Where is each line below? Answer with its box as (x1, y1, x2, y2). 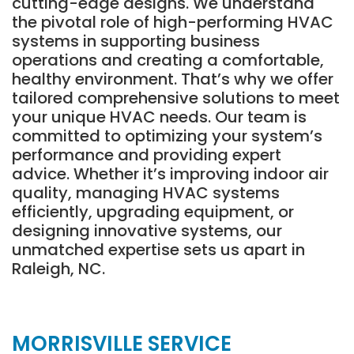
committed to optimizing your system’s (12, 124, 322, 147)
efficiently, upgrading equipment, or (12, 200, 294, 223)
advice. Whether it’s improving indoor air (12, 162, 329, 185)
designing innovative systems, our (12, 219, 282, 242)
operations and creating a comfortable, (12, 48, 324, 71)
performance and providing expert (12, 143, 281, 166)
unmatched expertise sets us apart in (12, 238, 305, 261)
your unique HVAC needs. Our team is (12, 105, 307, 128)
